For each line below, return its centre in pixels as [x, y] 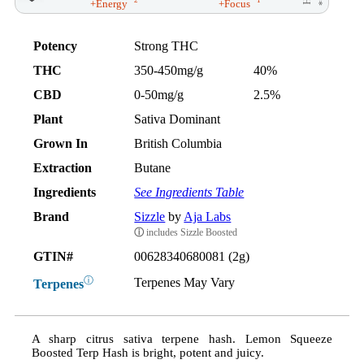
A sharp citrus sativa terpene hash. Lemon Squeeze [182, 339]
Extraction [63, 168]
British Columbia [178, 144]
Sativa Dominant [178, 119]
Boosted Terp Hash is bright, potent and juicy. [147, 353]
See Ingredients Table [189, 193]
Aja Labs [208, 217]
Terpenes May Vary [185, 283]
